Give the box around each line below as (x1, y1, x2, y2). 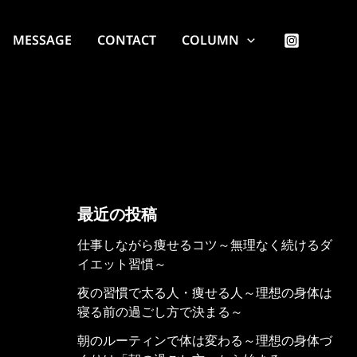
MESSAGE (13, 31, 73, 49)
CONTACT (97, 31, 157, 49)
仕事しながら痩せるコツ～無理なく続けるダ (76, 236, 332, 253)
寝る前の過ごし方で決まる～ (76, 303, 243, 320)
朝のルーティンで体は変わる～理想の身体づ (76, 331, 332, 349)
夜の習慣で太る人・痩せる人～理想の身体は (76, 284, 332, 301)
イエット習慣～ (76, 255, 167, 273)
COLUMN (182, 31, 240, 49)
